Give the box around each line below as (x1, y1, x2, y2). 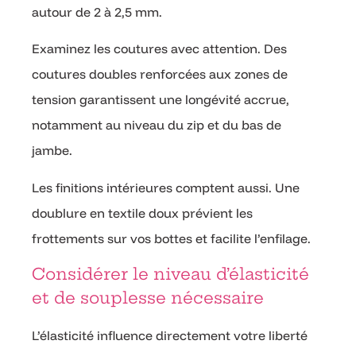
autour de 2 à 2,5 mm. (32, 3, 162, 20)
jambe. (32, 142, 72, 159)
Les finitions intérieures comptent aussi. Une (32, 179, 300, 195)
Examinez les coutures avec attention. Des (32, 41, 287, 57)
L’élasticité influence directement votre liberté (32, 327, 308, 344)
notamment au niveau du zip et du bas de (32, 117, 281, 133)
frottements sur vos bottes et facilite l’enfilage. (32, 230, 311, 246)
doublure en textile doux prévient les (32, 204, 253, 221)
